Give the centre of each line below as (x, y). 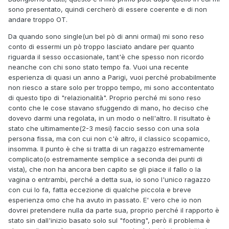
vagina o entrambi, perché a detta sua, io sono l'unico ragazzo (109, 180)
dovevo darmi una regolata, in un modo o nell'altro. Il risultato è (109, 118)
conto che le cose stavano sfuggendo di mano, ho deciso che (108, 108)
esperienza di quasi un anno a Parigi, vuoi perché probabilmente (112, 77)
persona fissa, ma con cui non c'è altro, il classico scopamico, (109, 139)
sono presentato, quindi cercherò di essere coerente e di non (108, 9)
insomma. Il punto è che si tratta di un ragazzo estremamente (106, 149)
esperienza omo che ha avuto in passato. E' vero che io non (105, 200)
